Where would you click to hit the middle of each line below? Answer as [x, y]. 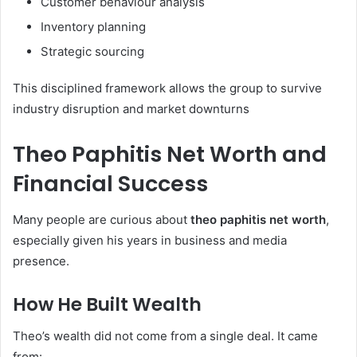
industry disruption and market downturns [131, 109]
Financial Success [110, 184]
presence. [41, 261]
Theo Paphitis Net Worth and [170, 155]
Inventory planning [93, 27]
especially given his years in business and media [150, 240]
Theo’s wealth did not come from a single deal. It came [165, 336]
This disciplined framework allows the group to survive [167, 88]
